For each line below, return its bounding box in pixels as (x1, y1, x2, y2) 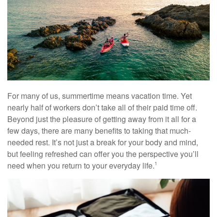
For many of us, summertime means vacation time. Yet (7, 90, 192, 102)
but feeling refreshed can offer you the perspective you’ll (7, 148, 199, 160)
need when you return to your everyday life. (7, 160, 155, 171)
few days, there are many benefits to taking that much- (7, 125, 191, 137)
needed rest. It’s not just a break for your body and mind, (7, 137, 198, 148)
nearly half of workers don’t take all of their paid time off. (7, 102, 197, 113)
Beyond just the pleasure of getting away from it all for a (7, 113, 196, 125)
